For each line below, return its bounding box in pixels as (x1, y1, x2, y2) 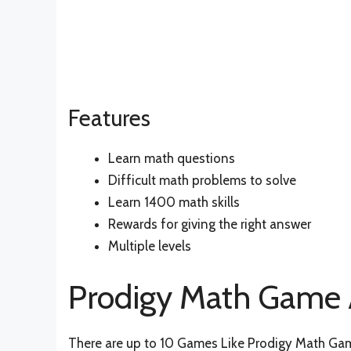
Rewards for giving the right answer (108, 216, 311, 233)
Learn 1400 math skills (108, 194, 240, 211)
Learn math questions (108, 150, 235, 167)
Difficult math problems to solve (108, 172, 296, 189)
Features (68, 104, 150, 132)
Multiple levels (108, 238, 191, 255)
